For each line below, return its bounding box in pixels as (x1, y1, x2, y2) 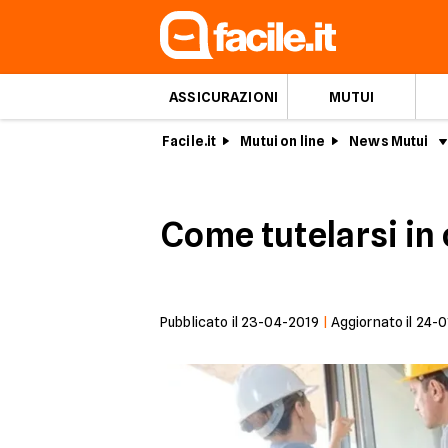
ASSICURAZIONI (169, 88, 278, 105)
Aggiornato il (330, 314, 416, 330)
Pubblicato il (160, 314, 241, 330)
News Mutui (349, 133, 429, 149)
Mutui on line (240, 133, 326, 149)
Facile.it (162, 133, 217, 149)
